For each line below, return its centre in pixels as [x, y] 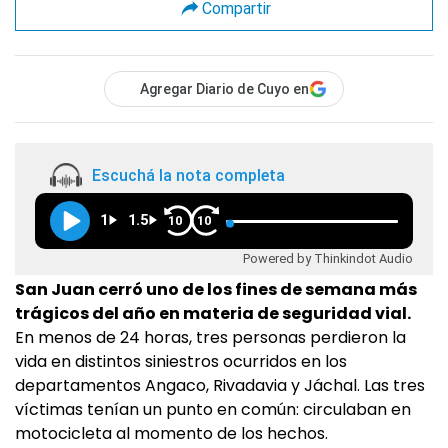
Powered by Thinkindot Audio [328, 259]
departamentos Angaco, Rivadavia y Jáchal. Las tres [220, 386]
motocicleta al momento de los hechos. [171, 434]
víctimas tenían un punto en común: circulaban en [213, 410]
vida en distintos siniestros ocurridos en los [181, 362]
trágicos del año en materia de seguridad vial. [213, 314]
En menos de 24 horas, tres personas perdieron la [210, 338]
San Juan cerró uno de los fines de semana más [216, 290]
